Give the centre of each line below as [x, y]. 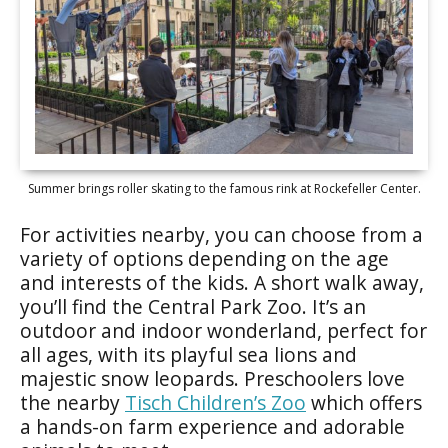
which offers [364, 402]
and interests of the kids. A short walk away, [222, 282]
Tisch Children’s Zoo [215, 402]
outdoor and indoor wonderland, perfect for [223, 330]
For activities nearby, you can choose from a [221, 234]
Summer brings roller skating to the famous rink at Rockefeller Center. [224, 188]
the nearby [72, 402]
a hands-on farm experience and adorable [212, 426]
